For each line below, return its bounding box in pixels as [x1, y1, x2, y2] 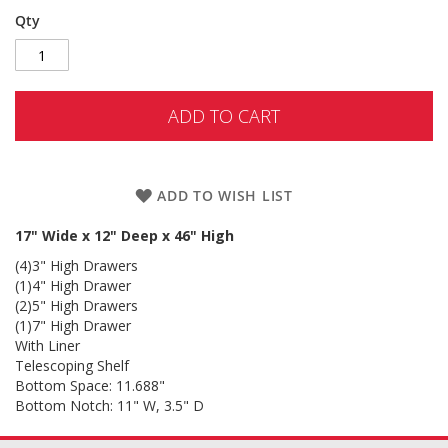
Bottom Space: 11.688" [15, 376, 165, 395]
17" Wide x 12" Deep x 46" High [15, 226, 238, 245]
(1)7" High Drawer [15, 316, 135, 335]
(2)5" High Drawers [15, 296, 142, 315]
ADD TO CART [168, 104, 280, 128]
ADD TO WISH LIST [157, 186, 293, 205]
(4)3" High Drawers [15, 256, 142, 275]
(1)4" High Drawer [15, 276, 135, 295]
